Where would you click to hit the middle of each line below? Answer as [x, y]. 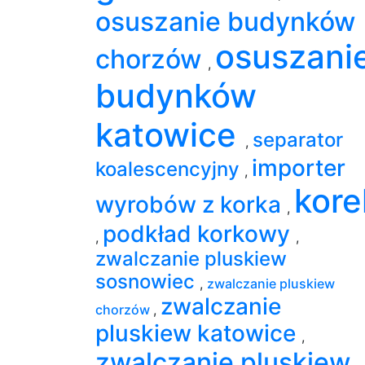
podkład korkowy [199, 233]
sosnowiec [147, 281]
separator [298, 139]
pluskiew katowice [198, 333]
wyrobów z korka [191, 204]
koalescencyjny [170, 169]
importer [299, 167]
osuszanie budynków [225, 21]
